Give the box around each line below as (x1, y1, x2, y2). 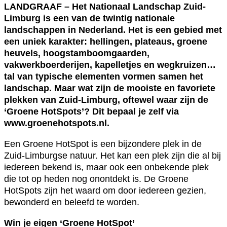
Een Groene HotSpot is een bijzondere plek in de (4, 138, 202, 149)
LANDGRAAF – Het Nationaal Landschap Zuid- (4, 1, 206, 12)
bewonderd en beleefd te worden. (4, 197, 139, 207)
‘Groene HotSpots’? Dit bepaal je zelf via (4, 106, 179, 117)
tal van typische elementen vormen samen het (4, 71, 203, 82)
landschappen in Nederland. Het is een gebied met (4, 24, 222, 35)
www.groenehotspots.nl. (4, 118, 109, 128)
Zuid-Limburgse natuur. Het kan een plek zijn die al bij (4, 150, 221, 161)
